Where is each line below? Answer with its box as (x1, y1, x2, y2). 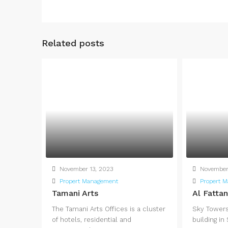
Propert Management (60, 178, 118, 185)
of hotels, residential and (52, 216, 131, 224)
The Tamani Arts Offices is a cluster (52, 205, 165, 213)
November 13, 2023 (58, 165, 113, 173)
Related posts (42, 38, 104, 49)
